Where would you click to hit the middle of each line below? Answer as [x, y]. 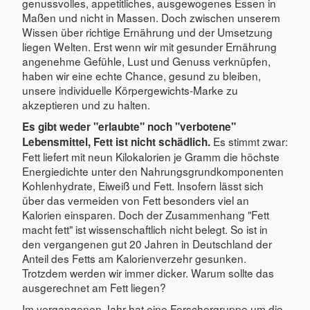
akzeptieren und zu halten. [86, 104]
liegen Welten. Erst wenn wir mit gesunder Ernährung [149, 46]
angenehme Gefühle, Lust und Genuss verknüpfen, [146, 61]
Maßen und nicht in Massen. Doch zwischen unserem [151, 17]
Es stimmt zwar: [249, 141]
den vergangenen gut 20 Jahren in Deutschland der [147, 243]
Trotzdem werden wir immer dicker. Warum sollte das [148, 272]
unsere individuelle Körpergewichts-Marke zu [130, 90]
